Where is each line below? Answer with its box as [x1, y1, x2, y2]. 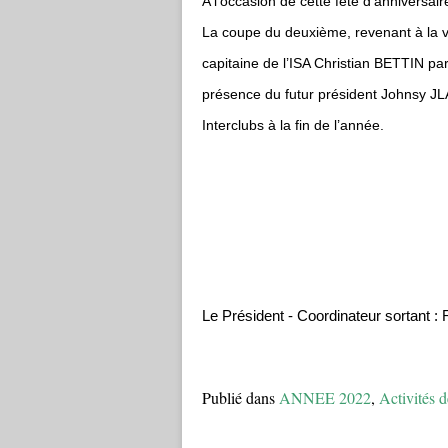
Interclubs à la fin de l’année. [202, 117, 388, 133]
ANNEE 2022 [279, 387, 371, 408]
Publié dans [202, 387, 275, 408]
